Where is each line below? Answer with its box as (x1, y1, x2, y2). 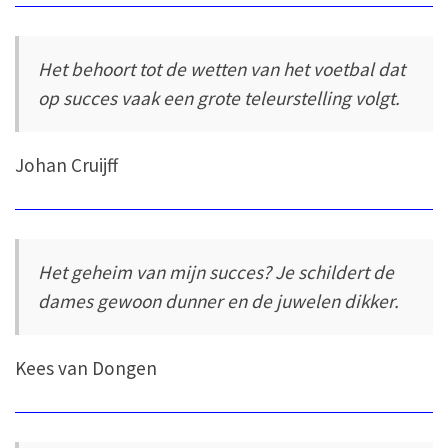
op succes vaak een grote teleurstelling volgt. (38, 85, 401, 110)
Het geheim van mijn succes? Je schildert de (38, 259, 395, 284)
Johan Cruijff (15, 153, 107, 178)
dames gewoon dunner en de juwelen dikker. (38, 288, 400, 313)
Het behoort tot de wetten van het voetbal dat (38, 56, 406, 81)
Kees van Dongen (15, 356, 157, 381)
